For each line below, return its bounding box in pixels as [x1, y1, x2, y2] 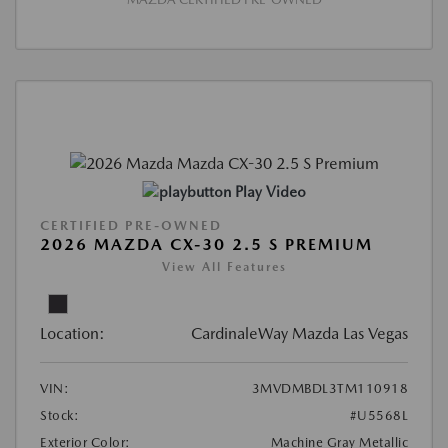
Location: [40, 323, 105, 343]
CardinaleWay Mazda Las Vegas [191, 323, 408, 343]
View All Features [161, 259, 287, 274]
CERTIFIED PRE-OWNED [40, 217, 222, 233]
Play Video [234, 182, 306, 201]
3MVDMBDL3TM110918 [251, 380, 408, 396]
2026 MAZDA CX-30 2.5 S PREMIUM [40, 234, 373, 254]
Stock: [40, 407, 79, 423]
